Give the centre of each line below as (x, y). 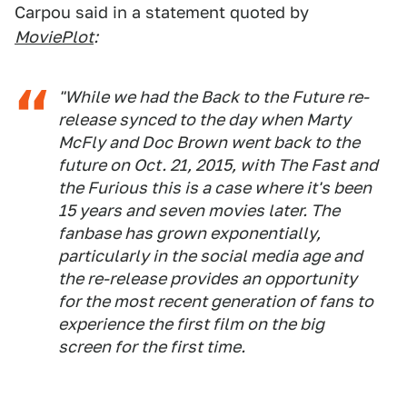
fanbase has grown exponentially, (189, 233)
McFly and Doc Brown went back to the (209, 142)
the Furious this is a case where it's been (215, 188)
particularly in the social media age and (210, 256)
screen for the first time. (152, 347)
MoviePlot (54, 37)
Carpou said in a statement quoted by (162, 12)
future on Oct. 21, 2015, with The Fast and (218, 165)
